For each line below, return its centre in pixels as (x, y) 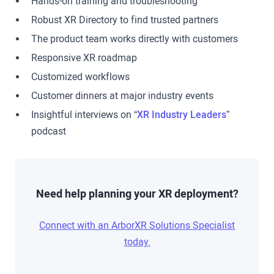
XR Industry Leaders (182, 114)
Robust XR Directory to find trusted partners (125, 20)
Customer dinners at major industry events (123, 95)
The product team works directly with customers (135, 39)
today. (137, 242)
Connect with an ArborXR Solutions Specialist (137, 225)
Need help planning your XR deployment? (137, 194)
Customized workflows (81, 76)
